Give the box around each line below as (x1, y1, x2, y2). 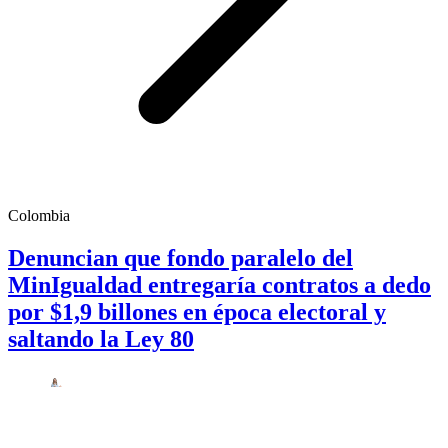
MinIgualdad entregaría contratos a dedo (8, 271, 431, 298)
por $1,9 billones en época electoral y (8, 298, 386, 325)
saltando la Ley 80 (8, 325, 194, 352)
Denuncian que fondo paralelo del (8, 244, 353, 271)
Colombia (8, 207, 70, 225)
